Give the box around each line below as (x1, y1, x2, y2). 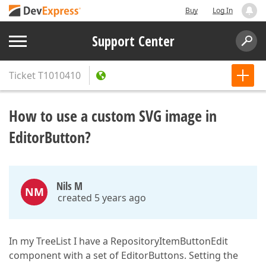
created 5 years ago (58, 191, 146, 204)
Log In (213, 5, 233, 15)
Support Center (91, 31, 175, 50)
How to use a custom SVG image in (9, 105, 217, 126)
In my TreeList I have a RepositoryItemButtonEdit (9, 235, 228, 248)
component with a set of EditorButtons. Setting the (9, 249, 238, 262)
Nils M (56, 179, 83, 193)
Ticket (9, 69, 36, 82)
